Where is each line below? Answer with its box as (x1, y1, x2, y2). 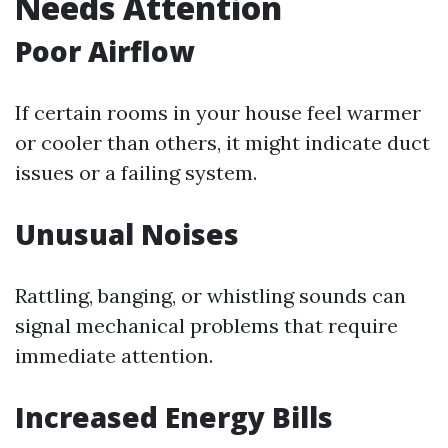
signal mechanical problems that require (15, 313, 398, 338)
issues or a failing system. (15, 160, 257, 185)
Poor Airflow (15, 32, 194, 70)
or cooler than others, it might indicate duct (15, 130, 430, 155)
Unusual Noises (15, 215, 239, 253)
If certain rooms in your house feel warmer (15, 100, 421, 125)
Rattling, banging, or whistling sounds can (15, 283, 406, 308)
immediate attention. (15, 343, 213, 368)
